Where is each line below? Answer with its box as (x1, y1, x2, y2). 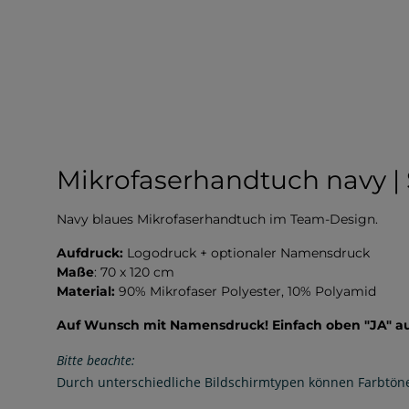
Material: (57, 282, 115, 299)
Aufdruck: (57, 244, 123, 261)
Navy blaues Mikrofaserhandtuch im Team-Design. (57, 210, 378, 227)
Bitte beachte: (57, 351, 135, 369)
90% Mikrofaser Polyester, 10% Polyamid (115, 282, 376, 299)
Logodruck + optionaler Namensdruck (123, 244, 373, 261)
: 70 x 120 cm (94, 263, 174, 280)
